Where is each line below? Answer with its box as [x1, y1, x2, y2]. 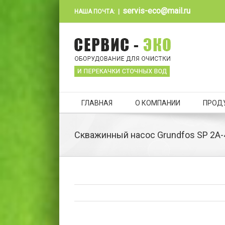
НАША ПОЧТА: [74, 8, 115, 15]
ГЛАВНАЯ [81, 99, 113, 107]
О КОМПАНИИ [135, 99, 180, 107]
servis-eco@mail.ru [122, 6, 190, 16]
